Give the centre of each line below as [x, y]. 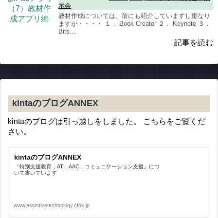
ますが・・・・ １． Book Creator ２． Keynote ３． [135, 23]
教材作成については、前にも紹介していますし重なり [134, 16]
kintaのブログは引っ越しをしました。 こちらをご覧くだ [107, 121]
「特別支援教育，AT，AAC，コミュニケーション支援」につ [87, 166]
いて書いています [36, 173]
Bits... [67, 31]
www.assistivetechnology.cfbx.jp [52, 205]
